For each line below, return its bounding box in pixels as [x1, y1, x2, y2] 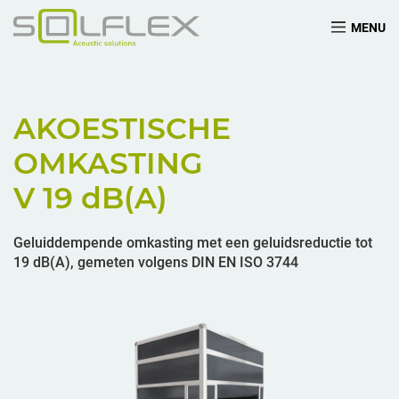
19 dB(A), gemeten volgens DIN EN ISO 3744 [13, 253, 298, 271]
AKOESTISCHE [13, 110, 231, 146]
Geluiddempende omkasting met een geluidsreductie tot [13, 233, 372, 251]
